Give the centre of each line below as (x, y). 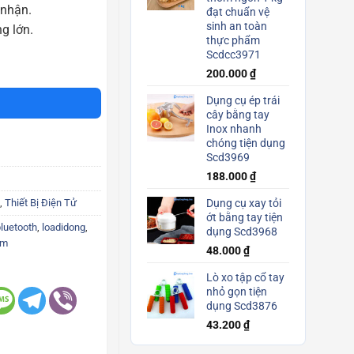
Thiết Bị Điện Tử (40, 202)
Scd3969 (228, 158)
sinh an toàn (237, 26)
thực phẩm (233, 41)
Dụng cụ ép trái (243, 101)
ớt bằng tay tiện (245, 218)
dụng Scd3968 (242, 232)
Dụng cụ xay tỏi (244, 203)
